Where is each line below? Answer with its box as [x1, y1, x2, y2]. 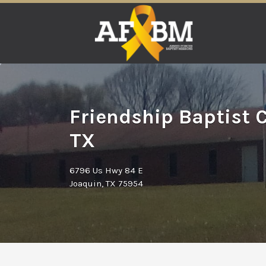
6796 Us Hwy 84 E [69, 164, 143, 176]
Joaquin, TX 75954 [69, 178, 143, 189]
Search [69, 8, 96, 19]
